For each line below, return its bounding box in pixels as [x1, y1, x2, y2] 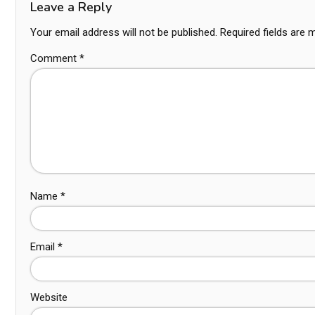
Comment [30, 52, 79, 65]
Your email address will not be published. [30, 26, 217, 39]
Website [30, 291, 67, 304]
